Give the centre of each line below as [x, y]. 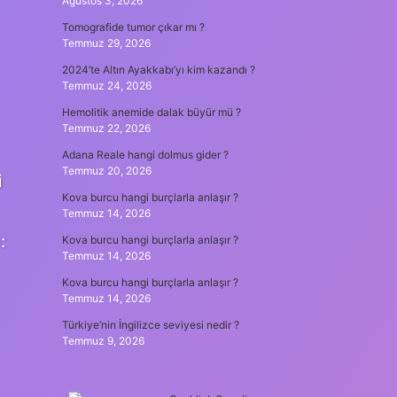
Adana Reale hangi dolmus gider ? [145, 155]
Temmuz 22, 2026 [106, 128]
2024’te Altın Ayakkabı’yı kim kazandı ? [158, 70]
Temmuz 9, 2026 [103, 341]
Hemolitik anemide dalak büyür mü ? [151, 112]
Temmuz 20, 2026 [106, 171]
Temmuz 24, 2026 [106, 86]
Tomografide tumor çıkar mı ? [133, 27]
